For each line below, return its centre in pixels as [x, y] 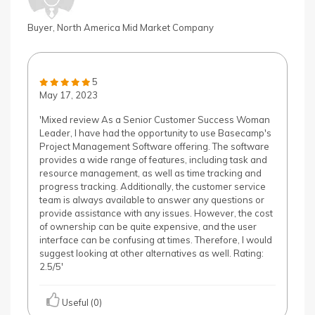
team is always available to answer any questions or [152, 200]
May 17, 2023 [69, 95]
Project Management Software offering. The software [154, 146]
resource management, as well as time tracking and [150, 173]
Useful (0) [81, 302]
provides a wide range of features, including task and [153, 160]
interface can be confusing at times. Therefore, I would [156, 240]
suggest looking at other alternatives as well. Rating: [152, 253]
